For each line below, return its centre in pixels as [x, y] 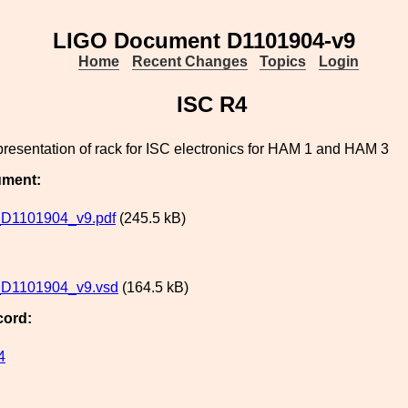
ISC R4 [211, 104]
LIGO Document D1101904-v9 [204, 41]
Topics [283, 61]
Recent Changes [189, 61]
